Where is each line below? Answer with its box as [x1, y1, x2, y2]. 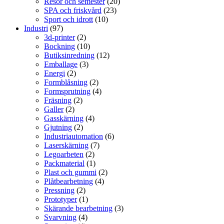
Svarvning [44, 213, 76, 221]
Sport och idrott [44, 15, 93, 23]
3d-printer [44, 33, 75, 41]
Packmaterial [44, 159, 84, 167]
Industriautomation [44, 132, 103, 140]
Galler [44, 105, 63, 113]
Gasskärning [44, 114, 83, 122]
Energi [44, 69, 65, 77]
